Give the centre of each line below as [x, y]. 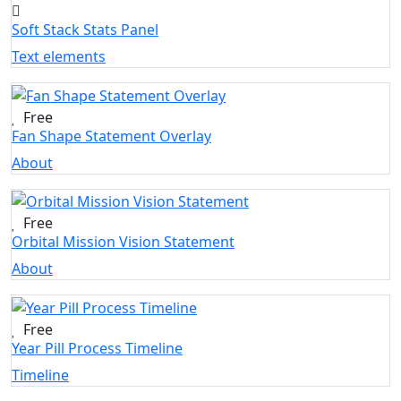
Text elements [59, 56]
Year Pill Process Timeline [97, 349]
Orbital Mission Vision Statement [123, 242]
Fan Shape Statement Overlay [111, 136]
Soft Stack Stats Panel [85, 29]
